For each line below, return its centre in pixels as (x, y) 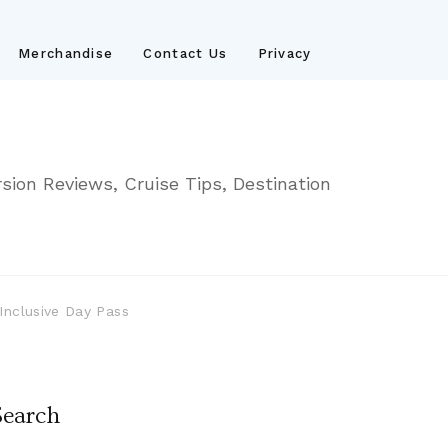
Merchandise (66, 53)
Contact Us (185, 53)
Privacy (284, 53)
